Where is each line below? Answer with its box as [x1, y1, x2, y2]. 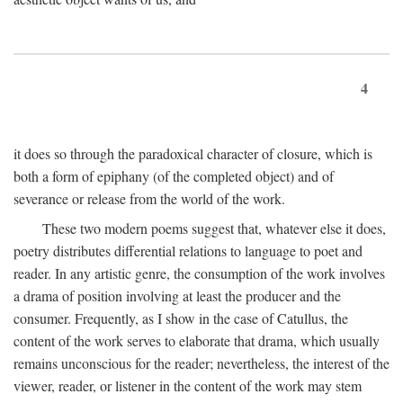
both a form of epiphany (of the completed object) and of [13, 166, 334, 186]
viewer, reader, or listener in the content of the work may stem [13, 376, 362, 396]
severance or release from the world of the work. [13, 189, 285, 209]
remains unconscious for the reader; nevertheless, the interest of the [13, 354, 390, 373]
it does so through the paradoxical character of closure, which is [13, 144, 372, 164]
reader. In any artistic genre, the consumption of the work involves [13, 264, 385, 283]
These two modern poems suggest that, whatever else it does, [42, 219, 386, 238]
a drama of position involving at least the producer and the [13, 286, 341, 306]
